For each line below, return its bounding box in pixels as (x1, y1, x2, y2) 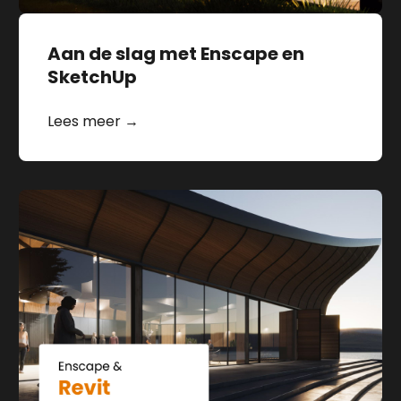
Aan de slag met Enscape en (47, 41, 305, 67)
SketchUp (47, 64, 138, 90)
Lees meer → (47, 111, 140, 132)
